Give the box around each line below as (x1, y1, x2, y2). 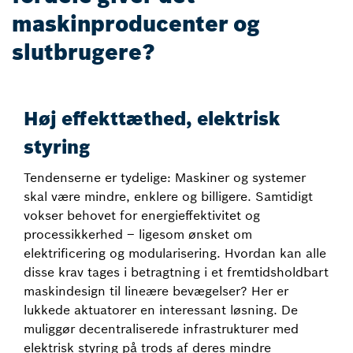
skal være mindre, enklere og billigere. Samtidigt (24, 188, 313, 204)
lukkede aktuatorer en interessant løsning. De (24, 302, 298, 318)
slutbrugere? (12, 39, 155, 66)
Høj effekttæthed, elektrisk (24, 106, 281, 131)
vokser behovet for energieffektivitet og (24, 207, 260, 223)
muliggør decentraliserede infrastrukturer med (24, 321, 299, 336)
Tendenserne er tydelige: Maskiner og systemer (24, 169, 306, 185)
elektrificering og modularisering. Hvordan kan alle (24, 245, 326, 261)
